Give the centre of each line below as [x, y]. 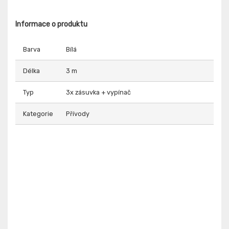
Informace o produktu [51, 25]
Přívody [78, 114]
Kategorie [38, 114]
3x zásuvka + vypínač [98, 93]
